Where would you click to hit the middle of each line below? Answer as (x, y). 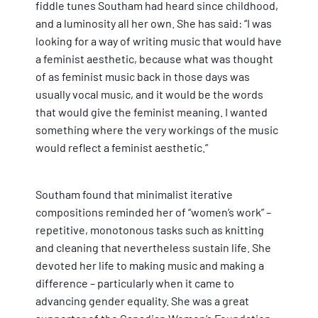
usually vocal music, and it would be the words (149, 94)
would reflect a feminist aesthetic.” (122, 148)
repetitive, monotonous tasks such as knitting (150, 230)
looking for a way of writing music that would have (159, 41)
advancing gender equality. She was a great (142, 301)
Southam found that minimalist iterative (134, 194)
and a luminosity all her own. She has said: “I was (154, 23)
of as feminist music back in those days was (143, 77)
